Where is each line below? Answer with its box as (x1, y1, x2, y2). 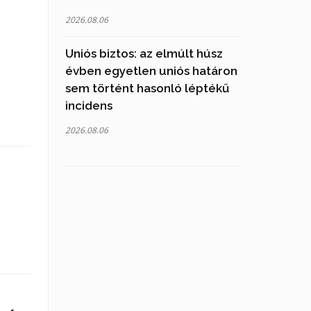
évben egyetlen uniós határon (65, 64, 237, 78)
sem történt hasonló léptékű (65, 81, 229, 95)
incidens (65, 99, 112, 112)
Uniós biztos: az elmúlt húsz (65, 47, 223, 60)
